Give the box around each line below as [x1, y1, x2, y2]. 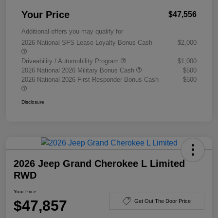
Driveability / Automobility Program [21, 57, 121, 65]
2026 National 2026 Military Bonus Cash [21, 67, 136, 74]
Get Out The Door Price [134, 198, 191, 204]
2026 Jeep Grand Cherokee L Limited [14, 158, 185, 169]
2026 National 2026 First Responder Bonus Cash [21, 76, 159, 84]
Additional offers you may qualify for [21, 28, 123, 36]
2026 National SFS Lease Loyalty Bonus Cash [21, 39, 152, 47]
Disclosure [21, 99, 44, 105]
